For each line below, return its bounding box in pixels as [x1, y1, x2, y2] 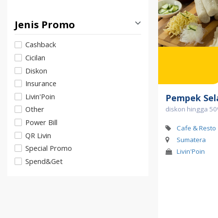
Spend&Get [25, 156, 63, 166]
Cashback [25, 39, 56, 50]
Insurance [25, 78, 56, 89]
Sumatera [176, 135, 206, 145]
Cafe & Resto [176, 124, 216, 133]
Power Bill [25, 117, 57, 127]
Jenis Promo [15, 18, 75, 32]
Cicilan [25, 52, 45, 62]
